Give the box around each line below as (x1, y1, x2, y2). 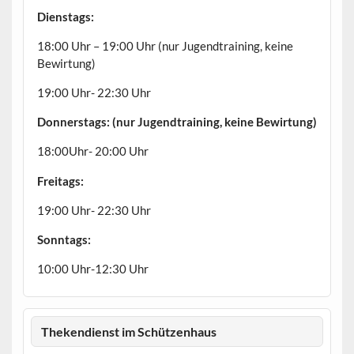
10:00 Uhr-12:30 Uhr (36, 262, 149, 277)
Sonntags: (36, 232, 91, 247)
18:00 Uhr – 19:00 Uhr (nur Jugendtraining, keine (36, 38, 293, 53)
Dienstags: (36, 9, 94, 24)
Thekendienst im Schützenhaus (41, 323, 217, 339)
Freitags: (36, 173, 84, 188)
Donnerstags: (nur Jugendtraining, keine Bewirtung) (36, 115, 317, 130)
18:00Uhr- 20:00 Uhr (36, 144, 149, 159)
